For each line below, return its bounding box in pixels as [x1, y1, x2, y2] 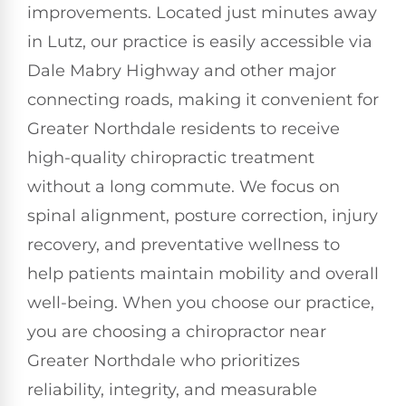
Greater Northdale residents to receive [27, 119, 340, 140]
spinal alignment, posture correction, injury [27, 206, 378, 227]
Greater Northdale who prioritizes [27, 351, 300, 372]
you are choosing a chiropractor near [27, 322, 326, 343]
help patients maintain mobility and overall [27, 264, 379, 285]
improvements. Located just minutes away [27, 3, 377, 24]
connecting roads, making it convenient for [27, 90, 379, 111]
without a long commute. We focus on [27, 177, 340, 198]
